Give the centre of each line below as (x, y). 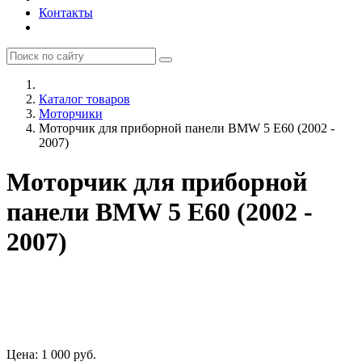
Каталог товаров (84, 99)
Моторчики (71, 114)
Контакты (66, 13)
